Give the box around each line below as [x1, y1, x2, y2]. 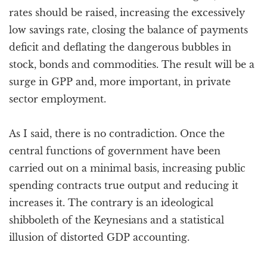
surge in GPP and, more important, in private [9, 76, 231, 88]
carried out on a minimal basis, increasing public [9, 162, 246, 174]
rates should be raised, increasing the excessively [9, 7, 245, 18]
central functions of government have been [9, 145, 221, 157]
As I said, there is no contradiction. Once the [9, 128, 225, 139]
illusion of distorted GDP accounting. [9, 231, 190, 243]
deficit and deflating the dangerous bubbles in [9, 41, 231, 53]
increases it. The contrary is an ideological [9, 197, 213, 209]
